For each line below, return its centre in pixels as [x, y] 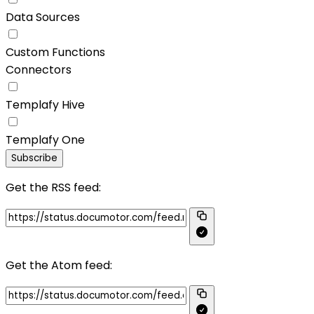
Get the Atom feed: [59, 265]
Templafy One [45, 140]
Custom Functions [55, 52]
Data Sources [43, 17]
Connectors [39, 70]
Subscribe [34, 158]
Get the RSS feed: [53, 187]
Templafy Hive [45, 105]
